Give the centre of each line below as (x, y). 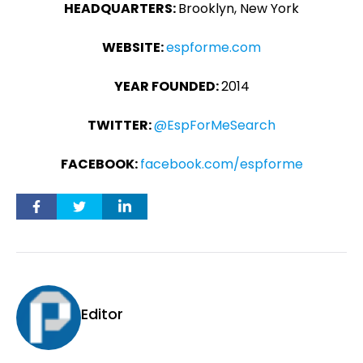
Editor (102, 314)
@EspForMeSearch (215, 125)
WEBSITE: (134, 47)
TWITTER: (121, 125)
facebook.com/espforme (221, 164)
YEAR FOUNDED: (167, 86)
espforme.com (214, 47)
